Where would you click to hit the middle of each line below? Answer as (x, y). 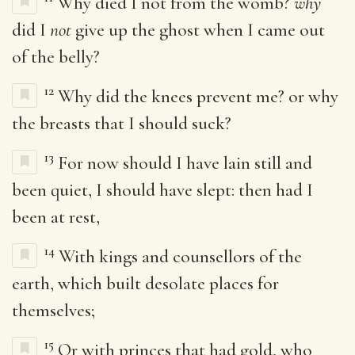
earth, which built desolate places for (145, 283)
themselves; (53, 310)
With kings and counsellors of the (180, 256)
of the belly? (56, 57)
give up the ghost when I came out (198, 30)
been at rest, (56, 217)
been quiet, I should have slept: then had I (162, 190)
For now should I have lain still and (185, 163)
